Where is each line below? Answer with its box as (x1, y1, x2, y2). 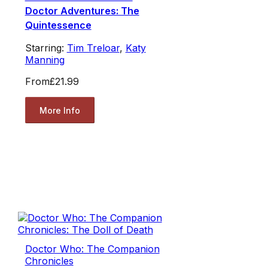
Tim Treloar (66, 42, 120, 54)
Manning (25, 54, 65, 66)
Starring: (25, 42, 67, 54)
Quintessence (25, 19, 92, 32)
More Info (39, 105, 80, 115)
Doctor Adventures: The (25, 5, 139, 17)
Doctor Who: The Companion (25, 243, 160, 255)
